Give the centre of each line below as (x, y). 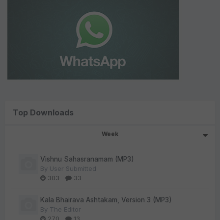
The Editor (65, 209)
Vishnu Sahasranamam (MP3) (87, 159)
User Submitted (73, 169)
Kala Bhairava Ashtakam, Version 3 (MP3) (106, 200)
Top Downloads (43, 113)
